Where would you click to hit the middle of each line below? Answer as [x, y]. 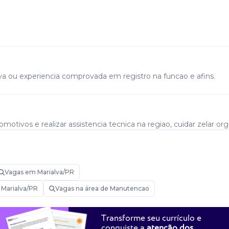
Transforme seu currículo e [151, 218]
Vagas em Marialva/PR [39, 172]
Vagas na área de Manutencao [102, 188]
